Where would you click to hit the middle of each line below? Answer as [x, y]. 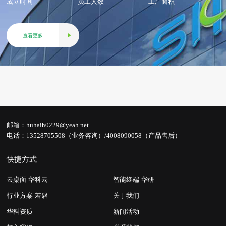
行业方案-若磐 [27, 196]
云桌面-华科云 [27, 180]
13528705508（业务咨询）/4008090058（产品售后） [104, 136]
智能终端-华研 [134, 180]
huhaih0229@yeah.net [58, 125]
